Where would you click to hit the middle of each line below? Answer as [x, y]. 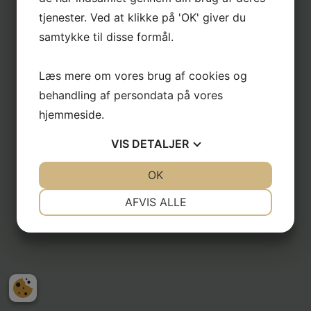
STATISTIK [211, 245]
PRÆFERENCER [211, 195]
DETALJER [160, 144]
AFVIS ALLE [155, 202]
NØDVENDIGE [100, 195]
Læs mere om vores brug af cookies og [143, 76]
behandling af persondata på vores [131, 95]
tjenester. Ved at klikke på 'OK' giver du [142, 17]
